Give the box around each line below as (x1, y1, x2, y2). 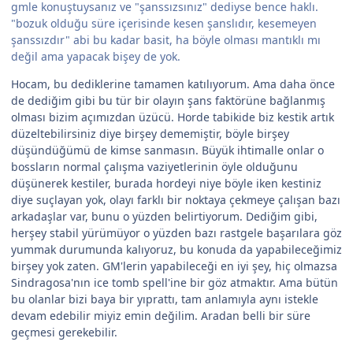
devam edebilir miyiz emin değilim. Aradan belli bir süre (11, 308, 310, 324)
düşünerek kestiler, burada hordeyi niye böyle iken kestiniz (11, 176, 321, 191)
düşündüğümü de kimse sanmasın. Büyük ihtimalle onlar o (11, 143, 324, 158)
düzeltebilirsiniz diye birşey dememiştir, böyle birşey (11, 126, 289, 142)
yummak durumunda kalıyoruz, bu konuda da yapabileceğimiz (11, 242, 342, 258)
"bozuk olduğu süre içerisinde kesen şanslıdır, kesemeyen (11, 16, 317, 32)
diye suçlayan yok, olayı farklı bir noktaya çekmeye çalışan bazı (11, 192, 340, 208)
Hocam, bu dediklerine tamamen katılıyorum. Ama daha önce (11, 76, 335, 92)
